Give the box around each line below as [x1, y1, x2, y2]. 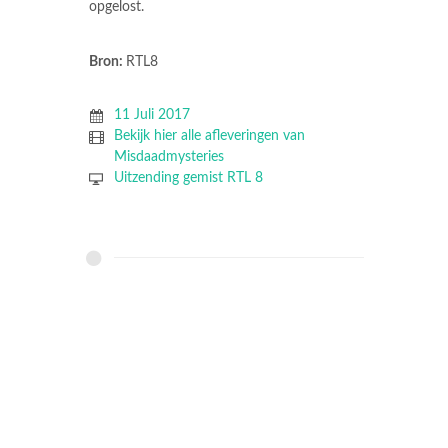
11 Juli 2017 [113, 108, 190, 123]
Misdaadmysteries [113, 150, 224, 165]
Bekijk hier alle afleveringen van [113, 129, 305, 144]
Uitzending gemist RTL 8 [113, 171, 263, 186]
